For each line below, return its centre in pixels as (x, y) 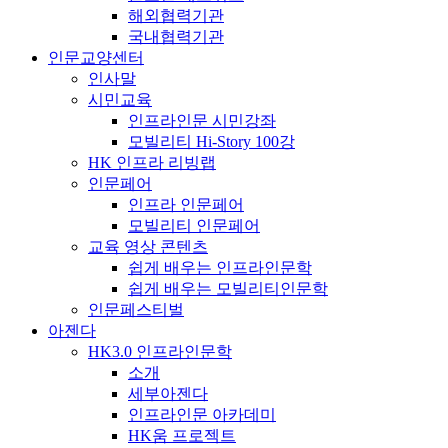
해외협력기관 (176, 15)
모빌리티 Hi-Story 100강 (211, 141)
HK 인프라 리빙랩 (152, 162)
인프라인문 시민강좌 (202, 120)
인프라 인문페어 (186, 204)
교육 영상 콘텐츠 (148, 246)
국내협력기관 (176, 36)
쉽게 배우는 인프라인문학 (220, 267)
